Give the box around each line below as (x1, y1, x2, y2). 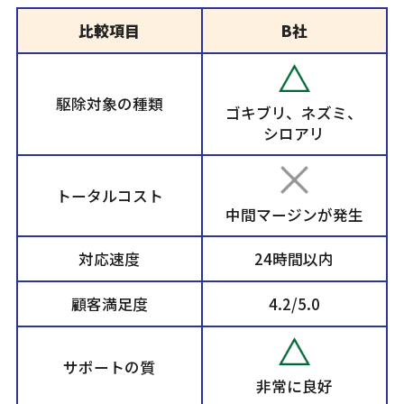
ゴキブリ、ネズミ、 (225, 102, 363, 124)
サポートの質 (63, 356, 156, 379)
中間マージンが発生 (225, 204, 363, 226)
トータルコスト (55, 185, 163, 207)
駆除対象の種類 (55, 93, 163, 115)
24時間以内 (254, 248, 335, 271)
